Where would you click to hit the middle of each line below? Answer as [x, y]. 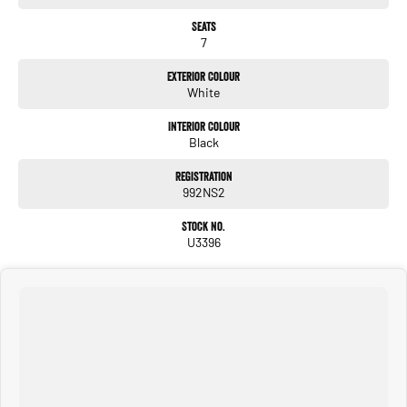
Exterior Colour [203, 76]
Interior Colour [203, 126]
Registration [203, 176]
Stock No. [203, 226]
